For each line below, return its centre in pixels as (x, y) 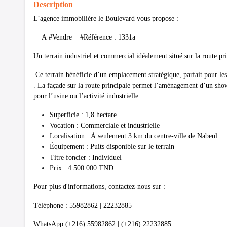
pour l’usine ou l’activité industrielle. (87, 96)
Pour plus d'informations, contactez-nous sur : (99, 186)
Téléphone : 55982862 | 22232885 (84, 205)
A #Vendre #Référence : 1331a (84, 37)
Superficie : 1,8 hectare (83, 115)
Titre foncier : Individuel (86, 157)
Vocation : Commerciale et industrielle (105, 125)
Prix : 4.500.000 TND (83, 168)
